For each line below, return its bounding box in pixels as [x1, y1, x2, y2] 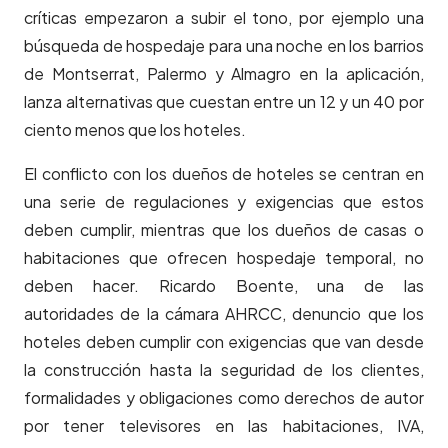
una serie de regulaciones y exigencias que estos [24, 191, 424, 213]
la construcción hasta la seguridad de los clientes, [24, 359, 424, 381]
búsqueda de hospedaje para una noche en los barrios [24, 35, 424, 57]
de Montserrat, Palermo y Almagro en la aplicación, [24, 63, 424, 85]
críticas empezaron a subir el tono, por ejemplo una [24, 7, 424, 29]
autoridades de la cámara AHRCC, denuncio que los [24, 303, 424, 325]
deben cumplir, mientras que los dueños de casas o [24, 219, 424, 241]
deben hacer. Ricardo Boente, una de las [24, 275, 424, 297]
